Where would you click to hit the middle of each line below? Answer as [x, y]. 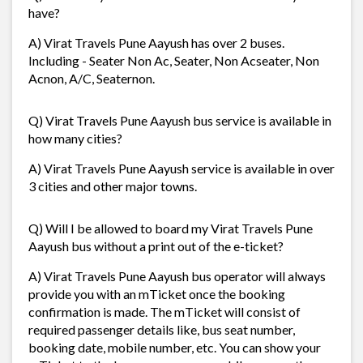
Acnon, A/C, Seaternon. [92, 78]
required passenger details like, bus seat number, [162, 329]
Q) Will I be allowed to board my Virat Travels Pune [171, 228]
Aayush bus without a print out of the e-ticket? [156, 246]
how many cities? [75, 138]
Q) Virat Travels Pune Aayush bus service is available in [180, 120]
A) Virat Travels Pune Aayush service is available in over [181, 168]
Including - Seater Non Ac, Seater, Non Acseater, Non [174, 60]
